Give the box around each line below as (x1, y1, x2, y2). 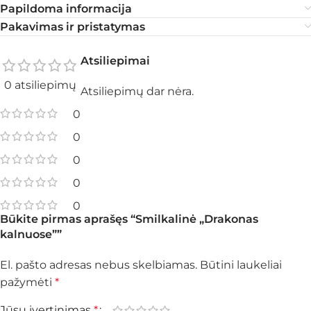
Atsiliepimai (81, 54, 150, 67)
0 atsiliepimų (4, 78, 76, 92)
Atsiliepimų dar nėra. (81, 85, 194, 98)
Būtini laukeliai (200, 258, 282, 271)
